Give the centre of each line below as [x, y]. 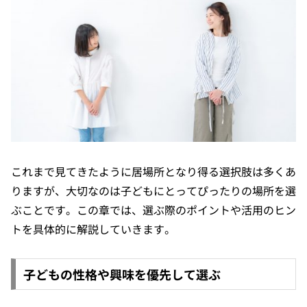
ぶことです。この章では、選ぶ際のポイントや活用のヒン [153, 210]
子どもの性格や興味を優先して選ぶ [122, 274]
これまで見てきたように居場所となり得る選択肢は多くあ [153, 172]
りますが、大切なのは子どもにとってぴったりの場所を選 [153, 191]
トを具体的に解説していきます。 [93, 229]
